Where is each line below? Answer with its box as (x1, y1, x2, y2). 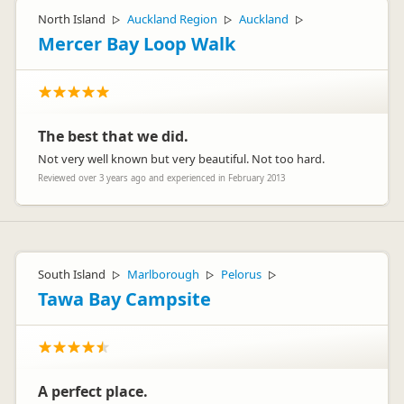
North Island (38, 11, 106, 27)
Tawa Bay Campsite (38, 287, 211, 311)
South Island (38, 266, 106, 282)
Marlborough (127, 266, 199, 282)
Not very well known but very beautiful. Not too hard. (38, 151, 325, 167)
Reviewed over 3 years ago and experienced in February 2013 (38, 172, 285, 184)
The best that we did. (38, 126, 188, 146)
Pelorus (221, 266, 262, 282)
